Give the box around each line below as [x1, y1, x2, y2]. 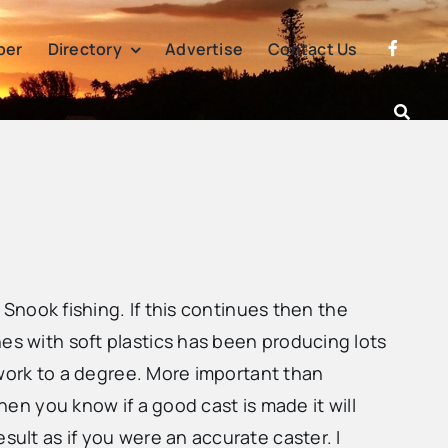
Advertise [165, 38, 244, 60]
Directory [47, 38, 122, 60]
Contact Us [268, 38, 358, 60]
